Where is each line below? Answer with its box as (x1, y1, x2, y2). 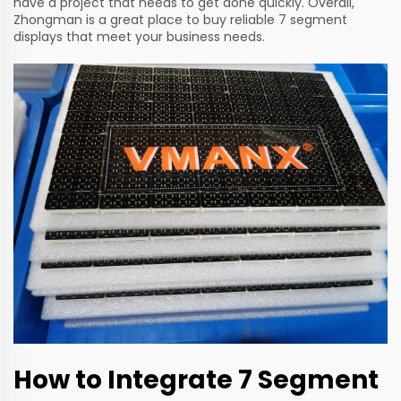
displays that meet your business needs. (13, 27, 265, 46)
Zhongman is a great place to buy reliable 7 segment (13, 10, 347, 29)
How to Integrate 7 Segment (13, 363, 379, 398)
